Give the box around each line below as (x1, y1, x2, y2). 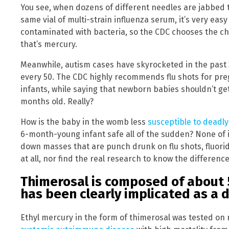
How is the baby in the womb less (20, 117, 148, 127)
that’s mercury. (20, 39, 77, 49)
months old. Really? (20, 96, 94, 106)
